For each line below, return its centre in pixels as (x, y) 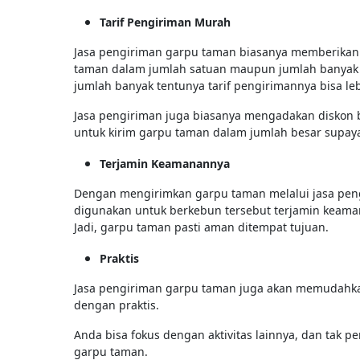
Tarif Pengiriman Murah (165, 22)
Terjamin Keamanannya (165, 163)
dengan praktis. (118, 305)
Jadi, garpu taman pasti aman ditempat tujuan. (201, 227)
